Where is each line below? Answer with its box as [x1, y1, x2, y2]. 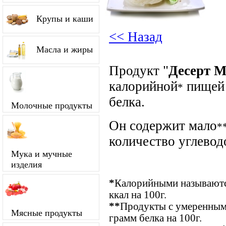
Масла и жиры [36, 44, 93, 54]
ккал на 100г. [109, 189, 166, 200]
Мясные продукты [11, 208, 82, 218]
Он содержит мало [109, 118, 217, 133]
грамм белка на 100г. [109, 212, 202, 223]
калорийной [109, 78, 178, 94]
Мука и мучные [11, 149, 72, 159]
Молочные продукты [11, 100, 92, 110]
